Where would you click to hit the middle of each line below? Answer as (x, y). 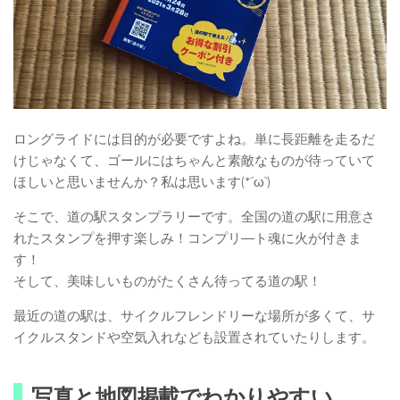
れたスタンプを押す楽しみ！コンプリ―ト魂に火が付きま (187, 238)
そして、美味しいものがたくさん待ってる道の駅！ (167, 281)
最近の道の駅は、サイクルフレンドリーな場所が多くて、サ (194, 316)
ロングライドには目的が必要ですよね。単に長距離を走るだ (194, 139)
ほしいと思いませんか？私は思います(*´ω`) (142, 182)
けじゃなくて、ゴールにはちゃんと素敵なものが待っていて (194, 160)
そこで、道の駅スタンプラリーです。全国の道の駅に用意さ (194, 217)
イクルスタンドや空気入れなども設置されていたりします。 (194, 337)
